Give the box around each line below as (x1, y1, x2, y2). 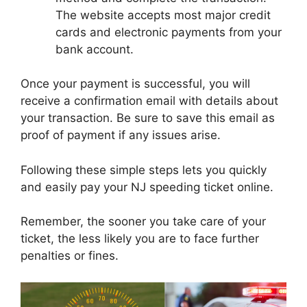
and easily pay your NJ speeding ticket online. (21, 180, 273, 194)
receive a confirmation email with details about (21, 94, 278, 108)
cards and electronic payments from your (56, 25, 282, 39)
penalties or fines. (21, 249, 119, 262)
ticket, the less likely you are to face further (21, 232, 259, 245)
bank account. (56, 42, 134, 56)
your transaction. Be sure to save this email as (21, 111, 275, 125)
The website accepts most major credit (56, 8, 271, 22)
